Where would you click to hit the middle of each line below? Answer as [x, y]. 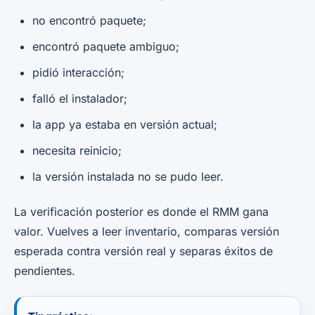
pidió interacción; [78, 72]
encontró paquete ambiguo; [106, 46]
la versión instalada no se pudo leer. [128, 176]
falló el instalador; [80, 98]
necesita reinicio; [77, 150]
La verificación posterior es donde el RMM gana [141, 211]
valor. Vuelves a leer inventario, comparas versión [147, 231]
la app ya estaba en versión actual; [125, 124]
